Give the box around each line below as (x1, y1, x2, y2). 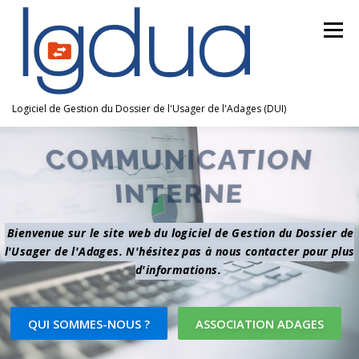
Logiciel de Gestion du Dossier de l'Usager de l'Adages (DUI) (12, 102, 286, 115)
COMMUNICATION (47, 142, 312, 175)
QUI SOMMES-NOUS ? (28, 315, 151, 332)
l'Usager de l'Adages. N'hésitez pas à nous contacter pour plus (4, 244, 355, 260)
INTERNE (114, 178, 245, 212)
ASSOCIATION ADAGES (196, 315, 324, 332)
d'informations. (135, 262, 221, 278)
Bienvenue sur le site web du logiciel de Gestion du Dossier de (7, 225, 354, 241)
